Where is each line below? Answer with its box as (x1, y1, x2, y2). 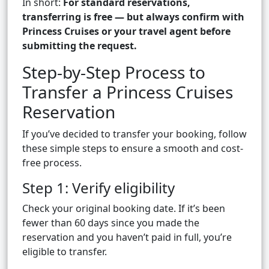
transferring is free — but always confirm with (22, 10, 244, 24)
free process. (22, 156, 82, 170)
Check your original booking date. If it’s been (22, 202, 225, 216)
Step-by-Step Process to (22, 61, 205, 84)
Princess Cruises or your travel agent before (22, 25, 231, 38)
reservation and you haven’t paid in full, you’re (22, 231, 232, 244)
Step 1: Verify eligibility (22, 178, 175, 198)
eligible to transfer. (22, 245, 107, 259)
